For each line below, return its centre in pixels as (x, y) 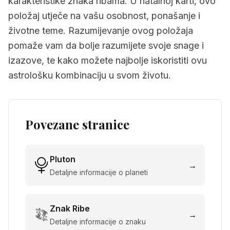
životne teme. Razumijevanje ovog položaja (101, 31)
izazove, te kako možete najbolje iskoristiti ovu (108, 60)
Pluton (63, 159)
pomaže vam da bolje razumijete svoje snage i (106, 45)
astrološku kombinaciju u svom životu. (90, 75)
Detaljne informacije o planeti (99, 172)
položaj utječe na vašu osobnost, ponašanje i (104, 16)
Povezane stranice (77, 124)
